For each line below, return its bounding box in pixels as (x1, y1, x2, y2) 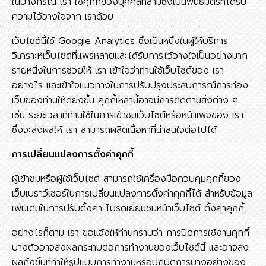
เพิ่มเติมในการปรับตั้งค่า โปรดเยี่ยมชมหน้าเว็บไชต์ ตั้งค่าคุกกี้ (12, 201, 244, 216)
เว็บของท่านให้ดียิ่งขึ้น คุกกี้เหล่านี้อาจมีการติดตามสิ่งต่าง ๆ (12, 93, 238, 107)
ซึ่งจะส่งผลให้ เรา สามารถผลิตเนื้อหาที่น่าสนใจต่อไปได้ (12, 123, 217, 137)
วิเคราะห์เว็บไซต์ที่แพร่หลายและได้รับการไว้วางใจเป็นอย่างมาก (12, 49, 248, 63)
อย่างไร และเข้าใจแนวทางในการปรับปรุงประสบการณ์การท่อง (12, 78, 248, 93)
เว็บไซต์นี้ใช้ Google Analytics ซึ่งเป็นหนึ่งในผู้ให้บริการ (12, 34, 228, 48)
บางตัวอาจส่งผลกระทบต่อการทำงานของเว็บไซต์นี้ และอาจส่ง (12, 240, 249, 255)
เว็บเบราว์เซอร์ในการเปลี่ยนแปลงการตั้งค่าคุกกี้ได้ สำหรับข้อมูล (12, 186, 252, 201)
